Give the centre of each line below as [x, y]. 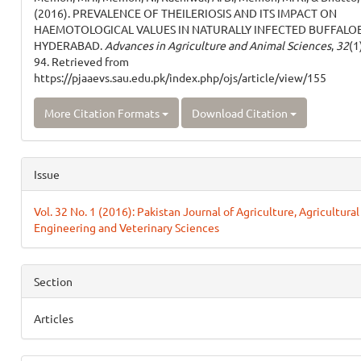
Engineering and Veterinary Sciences [126, 227]
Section [53, 281]
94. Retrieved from [81, 61]
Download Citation [241, 113]
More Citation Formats [103, 113]
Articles [53, 318]
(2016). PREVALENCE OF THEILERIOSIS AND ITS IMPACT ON [185, 13]
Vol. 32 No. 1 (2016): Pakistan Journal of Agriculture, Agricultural [196, 211]
